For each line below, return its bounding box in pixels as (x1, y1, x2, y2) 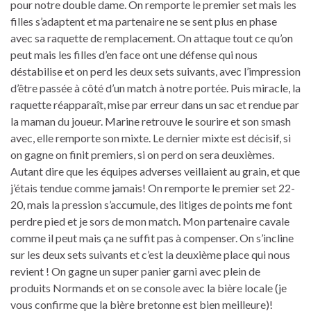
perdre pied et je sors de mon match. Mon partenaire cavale (10, 214, 289, 228)
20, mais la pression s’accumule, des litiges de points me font (10, 197, 292, 211)
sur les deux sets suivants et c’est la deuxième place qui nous (10, 247, 290, 261)
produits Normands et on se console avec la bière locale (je (10, 280, 287, 294)
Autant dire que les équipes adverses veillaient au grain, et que (10, 164, 300, 178)
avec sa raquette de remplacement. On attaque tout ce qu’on (10, 31, 293, 44)
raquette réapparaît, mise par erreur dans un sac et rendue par (10, 97, 299, 111)
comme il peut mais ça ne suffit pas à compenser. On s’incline (10, 230, 294, 244)
